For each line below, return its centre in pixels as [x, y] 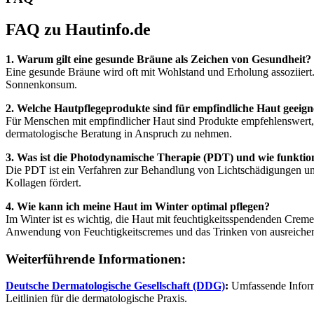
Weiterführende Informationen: [96, 259]
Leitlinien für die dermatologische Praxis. [96, 299]
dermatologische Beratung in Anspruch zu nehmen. [119, 133]
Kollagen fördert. [43, 182]
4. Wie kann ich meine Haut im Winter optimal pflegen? [138, 206]
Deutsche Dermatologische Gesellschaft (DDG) [115, 286]
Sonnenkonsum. [41, 84]
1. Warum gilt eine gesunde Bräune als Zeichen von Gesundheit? [158, 59]
